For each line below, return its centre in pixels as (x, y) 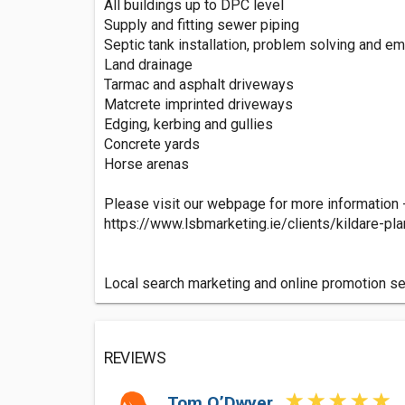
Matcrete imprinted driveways (198, 104)
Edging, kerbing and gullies (188, 124)
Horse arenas (146, 164)
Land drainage (148, 64)
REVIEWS (135, 358)
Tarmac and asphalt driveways (199, 84)
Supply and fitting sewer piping (202, 24)
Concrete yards (152, 144)
